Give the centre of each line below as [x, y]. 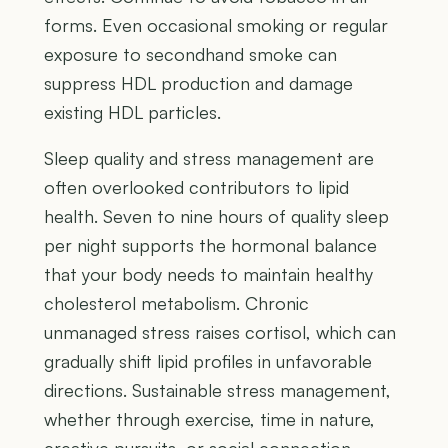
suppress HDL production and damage [198, 83]
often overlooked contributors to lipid [196, 187]
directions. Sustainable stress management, [217, 390]
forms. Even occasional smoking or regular [216, 25]
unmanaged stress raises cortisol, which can [220, 332]
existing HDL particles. [132, 112]
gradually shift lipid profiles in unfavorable [208, 361]
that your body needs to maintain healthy [208, 274]
